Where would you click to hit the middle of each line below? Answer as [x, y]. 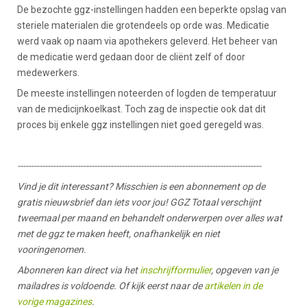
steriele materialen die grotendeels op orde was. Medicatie [143, 25]
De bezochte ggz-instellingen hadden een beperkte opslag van [152, 9]
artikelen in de [233, 285]
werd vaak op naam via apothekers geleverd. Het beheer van [147, 41]
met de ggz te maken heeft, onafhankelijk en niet [119, 233]
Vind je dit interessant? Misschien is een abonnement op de [141, 186]
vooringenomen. [52, 249]
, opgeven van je [245, 270]
